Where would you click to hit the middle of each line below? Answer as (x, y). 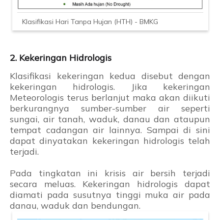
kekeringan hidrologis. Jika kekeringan (110, 87)
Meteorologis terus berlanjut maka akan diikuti (110, 98)
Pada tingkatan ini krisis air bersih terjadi (110, 173)
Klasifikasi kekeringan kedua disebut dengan (110, 76)
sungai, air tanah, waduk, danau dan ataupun (110, 119)
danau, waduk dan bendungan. (75, 206)
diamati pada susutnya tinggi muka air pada (110, 195)
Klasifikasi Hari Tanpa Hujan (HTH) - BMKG (90, 22)
